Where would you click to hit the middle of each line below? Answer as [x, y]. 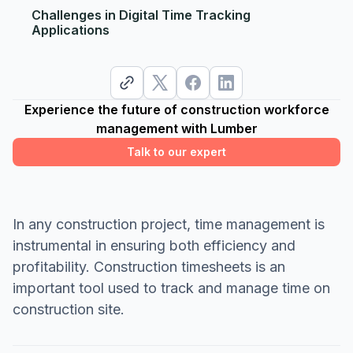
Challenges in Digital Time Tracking [141, 15]
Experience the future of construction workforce [176, 109]
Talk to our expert [176, 151]
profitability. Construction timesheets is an [149, 266]
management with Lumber [176, 128]
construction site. [69, 309]
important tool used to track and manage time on [171, 288]
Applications [71, 30]
